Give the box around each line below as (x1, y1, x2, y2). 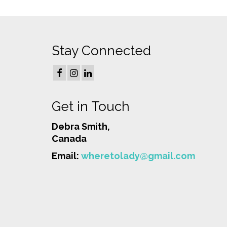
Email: (52, 150, 81, 162)
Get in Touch (52, 99, 130, 115)
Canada (52, 133, 87, 144)
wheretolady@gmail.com (81, 150, 195, 162)
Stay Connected (52, 43, 151, 58)
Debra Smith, (52, 121, 110, 132)
